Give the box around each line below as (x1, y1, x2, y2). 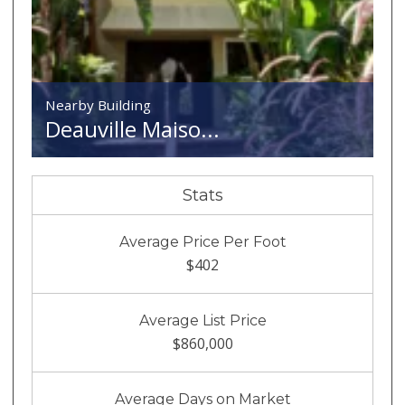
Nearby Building (45, 96, 152, 115)
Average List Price (138, 312, 267, 330)
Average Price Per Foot (118, 233, 287, 251)
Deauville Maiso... (45, 114, 221, 145)
